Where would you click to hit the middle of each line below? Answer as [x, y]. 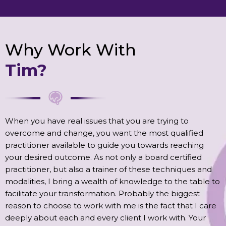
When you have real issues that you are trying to [97, 121]
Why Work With [71, 49]
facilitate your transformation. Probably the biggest [102, 193]
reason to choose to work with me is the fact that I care [111, 205]
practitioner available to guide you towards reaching [104, 145]
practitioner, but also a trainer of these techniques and [108, 169]
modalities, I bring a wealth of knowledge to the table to [112, 181]
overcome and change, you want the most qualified [104, 133]
